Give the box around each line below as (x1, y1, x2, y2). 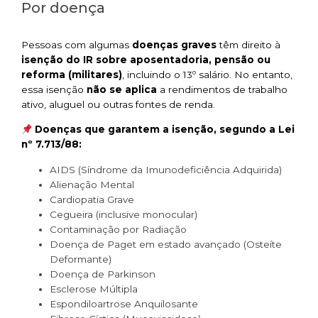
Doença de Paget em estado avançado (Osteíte (50, 238, 282, 250)
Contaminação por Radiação (50, 223, 187, 235)
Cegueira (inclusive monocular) (50, 208, 197, 220)
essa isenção (21, 83, 87, 95)
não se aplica (87, 83, 157, 95)
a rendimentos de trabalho (157, 83, 287, 95)
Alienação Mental (50, 178, 134, 190)
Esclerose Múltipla (50, 283, 138, 295)
